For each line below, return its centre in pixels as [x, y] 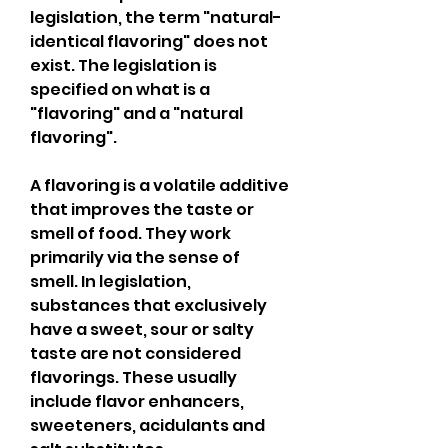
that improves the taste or [142, 209]
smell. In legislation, [110, 281]
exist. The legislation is [123, 65]
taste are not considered [135, 353]
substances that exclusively [148, 305]
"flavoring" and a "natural [136, 113]
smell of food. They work [130, 233]
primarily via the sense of [135, 257]
